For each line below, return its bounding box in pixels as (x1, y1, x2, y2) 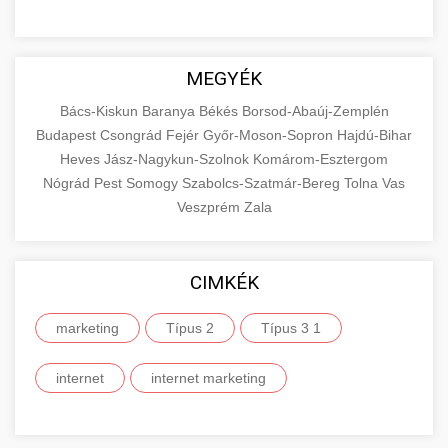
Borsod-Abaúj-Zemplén (241, 103, 389, 119)
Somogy (126, 175, 182, 191)
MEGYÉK (186, 67, 262, 90)
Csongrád (100, 127, 166, 143)
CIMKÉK (189, 271, 259, 294)
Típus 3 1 (261, 320, 321, 336)
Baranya (141, 103, 199, 119)
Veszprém (176, 199, 244, 215)
